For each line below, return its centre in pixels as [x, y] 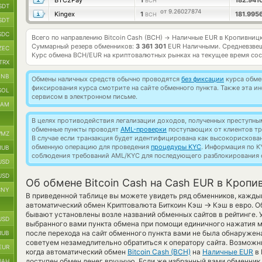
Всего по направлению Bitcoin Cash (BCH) [98, 37]
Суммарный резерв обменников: [84, 46]
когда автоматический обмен [77, 252]
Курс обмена [52, 55]
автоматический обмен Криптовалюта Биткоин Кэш [115, 205]
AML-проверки [144, 129]
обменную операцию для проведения [91, 147]
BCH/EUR [87, 55]
